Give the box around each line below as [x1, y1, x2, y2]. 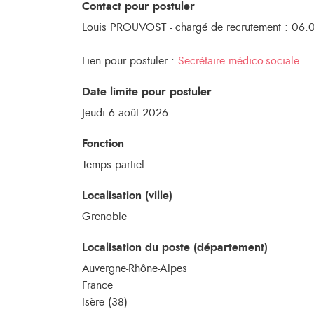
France [82, 280, 113, 291]
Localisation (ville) [82, 190, 172, 201]
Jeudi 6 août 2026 [82, 107, 168, 118]
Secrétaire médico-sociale [178, 55, 299, 67]
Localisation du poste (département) [82, 242, 268, 253]
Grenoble [82, 211, 127, 222]
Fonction [82, 138, 124, 149]
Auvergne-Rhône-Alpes [82, 263, 187, 274]
